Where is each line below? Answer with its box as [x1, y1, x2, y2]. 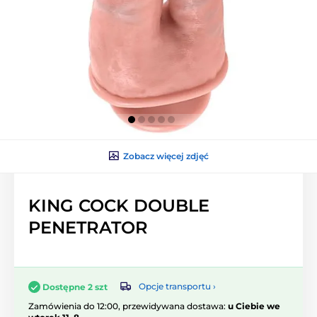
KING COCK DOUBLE [28, 195, 209, 216]
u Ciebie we [228, 300, 280, 311]
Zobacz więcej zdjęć [122, 150, 209, 161]
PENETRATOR [28, 217, 148, 238]
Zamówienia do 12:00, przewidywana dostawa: [28, 300, 228, 311]
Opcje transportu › [139, 281, 216, 292]
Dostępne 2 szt [42, 281, 108, 292]
